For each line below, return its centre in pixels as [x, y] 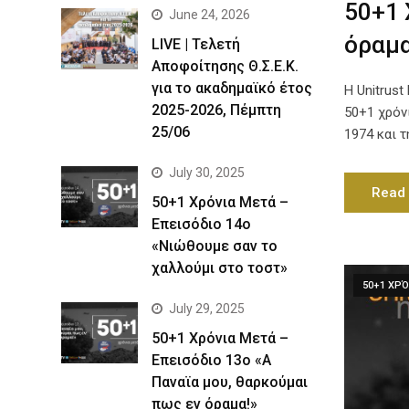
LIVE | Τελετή [196, 44]
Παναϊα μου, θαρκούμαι [230, 382]
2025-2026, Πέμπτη [216, 110]
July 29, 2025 [207, 309]
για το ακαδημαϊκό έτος [232, 88]
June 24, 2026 [210, 15]
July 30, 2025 [207, 173]
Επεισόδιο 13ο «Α [211, 360]
